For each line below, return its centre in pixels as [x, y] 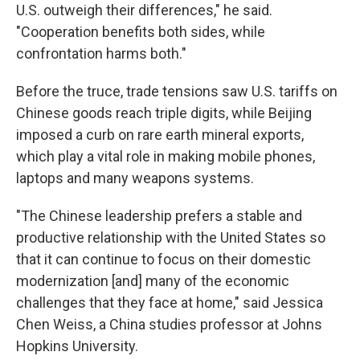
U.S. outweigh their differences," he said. [144, 10]
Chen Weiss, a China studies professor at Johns [169, 324]
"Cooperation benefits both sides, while [141, 32]
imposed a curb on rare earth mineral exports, [160, 135]
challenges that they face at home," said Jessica [170, 303]
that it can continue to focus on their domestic [164, 259]
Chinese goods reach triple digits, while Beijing [164, 113]
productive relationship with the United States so [171, 237]
